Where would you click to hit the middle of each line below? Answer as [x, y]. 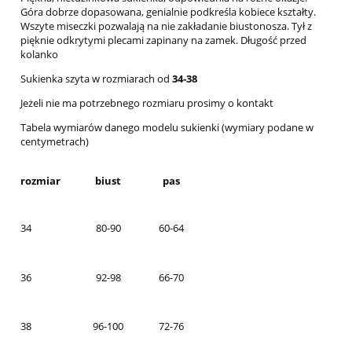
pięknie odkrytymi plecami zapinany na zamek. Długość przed [163, 40]
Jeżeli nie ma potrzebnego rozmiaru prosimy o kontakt [147, 103]
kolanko [39, 54]
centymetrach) [55, 141]
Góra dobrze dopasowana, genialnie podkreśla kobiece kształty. [168, 12]
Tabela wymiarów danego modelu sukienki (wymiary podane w [167, 127]
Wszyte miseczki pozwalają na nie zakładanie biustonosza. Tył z [166, 26]
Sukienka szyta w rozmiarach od [96, 79]
